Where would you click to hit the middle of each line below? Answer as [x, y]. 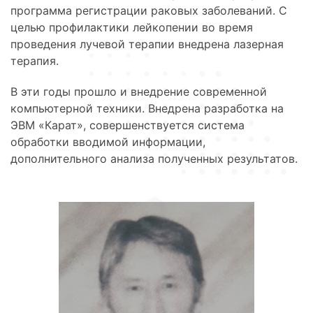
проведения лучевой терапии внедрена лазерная [147, 44]
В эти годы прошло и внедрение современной [139, 91]
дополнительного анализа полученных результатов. [154, 158]
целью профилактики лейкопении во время [132, 27]
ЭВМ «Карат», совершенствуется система [128, 125]
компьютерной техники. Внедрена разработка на [147, 108]
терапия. [35, 60]
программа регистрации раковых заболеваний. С [149, 10]
